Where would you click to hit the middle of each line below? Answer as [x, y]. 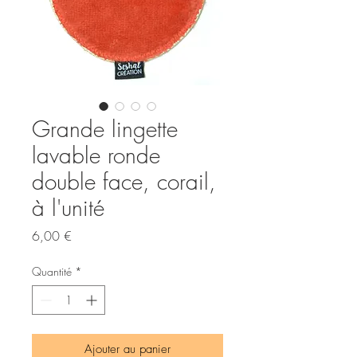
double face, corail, [124, 181]
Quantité [52, 271]
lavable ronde [96, 155]
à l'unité [68, 208]
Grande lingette [105, 129]
